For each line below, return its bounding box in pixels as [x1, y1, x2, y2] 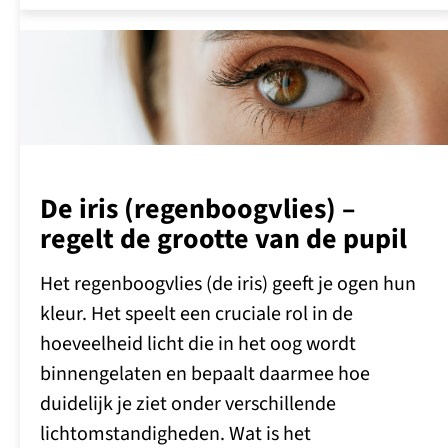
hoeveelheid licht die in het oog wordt [40, 330, 356, 358]
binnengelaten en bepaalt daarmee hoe [40, 360, 370, 388]
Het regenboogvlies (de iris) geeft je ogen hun [40, 270, 416, 298]
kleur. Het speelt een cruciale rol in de [40, 300, 353, 328]
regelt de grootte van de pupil [40, 219, 407, 259]
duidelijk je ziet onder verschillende [40, 390, 336, 418]
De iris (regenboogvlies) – [40, 189, 355, 229]
